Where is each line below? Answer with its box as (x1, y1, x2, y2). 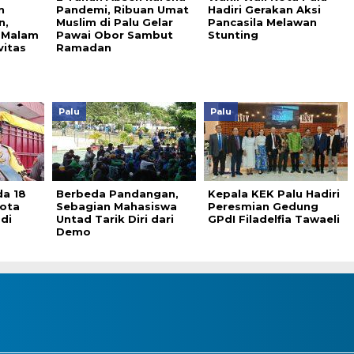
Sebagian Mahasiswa (55, 200, 177, 213)
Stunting (207, 28, 258, 41)
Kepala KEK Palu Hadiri (207, 187, 340, 200)
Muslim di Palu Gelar (55, 16, 173, 28)
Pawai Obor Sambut (55, 28, 173, 41)
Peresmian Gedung (207, 200, 318, 213)
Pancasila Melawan (207, 16, 317, 28)
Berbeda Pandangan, (55, 187, 179, 200)
